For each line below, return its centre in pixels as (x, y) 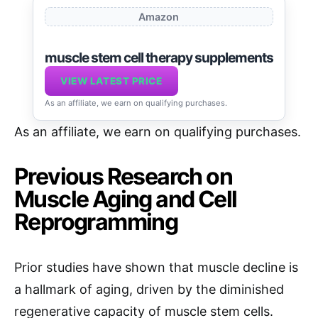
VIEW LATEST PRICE (111, 81)
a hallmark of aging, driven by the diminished (149, 289)
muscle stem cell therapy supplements (159, 57)
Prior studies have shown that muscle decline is (156, 267)
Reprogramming (96, 221)
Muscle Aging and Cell (126, 199)
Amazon (159, 17)
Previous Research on (123, 176)
